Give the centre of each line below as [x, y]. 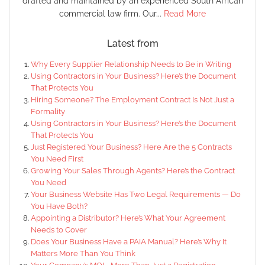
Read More [185, 14]
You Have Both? [59, 206]
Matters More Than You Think [83, 254]
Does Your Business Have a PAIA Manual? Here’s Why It [129, 242]
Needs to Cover [59, 230]
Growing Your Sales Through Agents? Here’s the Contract [133, 171]
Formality [48, 112]
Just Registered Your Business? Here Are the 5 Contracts [131, 147]
